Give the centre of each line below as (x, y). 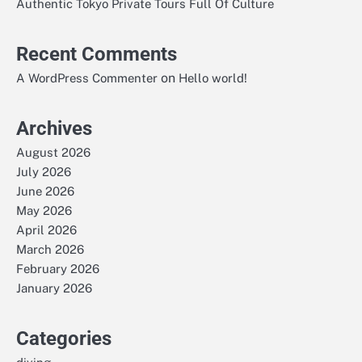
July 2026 (44, 171)
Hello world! (213, 78)
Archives (54, 128)
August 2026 (53, 152)
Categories (64, 338)
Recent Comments (97, 54)
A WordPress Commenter (87, 78)
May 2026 (44, 210)
